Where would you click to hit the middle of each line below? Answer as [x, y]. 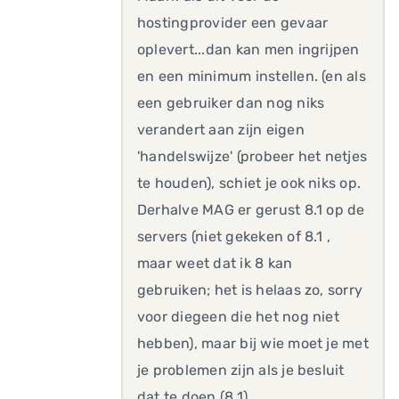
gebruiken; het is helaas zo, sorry [250, 290]
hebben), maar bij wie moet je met [253, 343]
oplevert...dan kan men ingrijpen [248, 49]
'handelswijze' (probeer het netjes [252, 156]
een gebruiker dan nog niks [231, 103]
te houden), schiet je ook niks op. [251, 183]
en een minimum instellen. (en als [252, 76]
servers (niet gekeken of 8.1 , [234, 236]
